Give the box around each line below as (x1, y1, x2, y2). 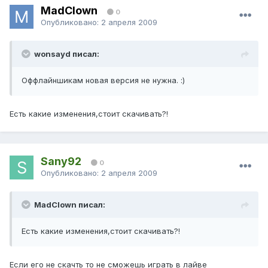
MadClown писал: (34, 200, 105, 210)
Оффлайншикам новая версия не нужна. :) (22, 75, 185, 86)
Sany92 (41, 154, 81, 167)
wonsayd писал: (34, 49, 99, 59)
